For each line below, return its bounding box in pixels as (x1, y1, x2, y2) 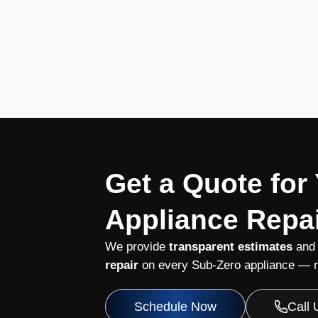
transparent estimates (168, 240, 292, 254)
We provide (104, 240, 169, 254)
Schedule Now (133, 300, 216, 314)
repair (104, 258, 138, 273)
